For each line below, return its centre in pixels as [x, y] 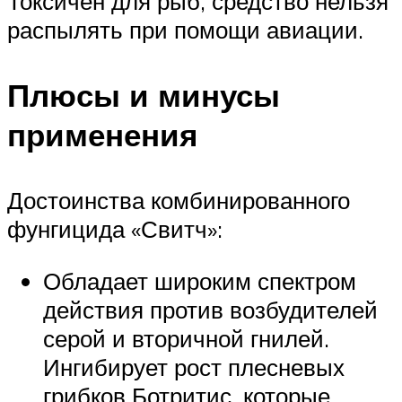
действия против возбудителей [210, 309]
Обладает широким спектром [200, 280]
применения [102, 134]
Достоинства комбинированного [179, 201]
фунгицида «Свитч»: [115, 229]
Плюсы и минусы [144, 95]
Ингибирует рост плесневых [194, 367]
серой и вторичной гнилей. [186, 338]
